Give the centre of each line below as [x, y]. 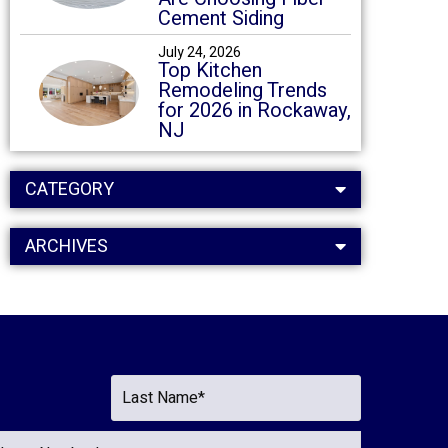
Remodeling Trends [242, 90]
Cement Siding [220, 18]
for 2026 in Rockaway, [254, 110]
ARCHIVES [66, 246]
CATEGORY [69, 189]
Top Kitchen [209, 70]
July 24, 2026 [199, 52]
